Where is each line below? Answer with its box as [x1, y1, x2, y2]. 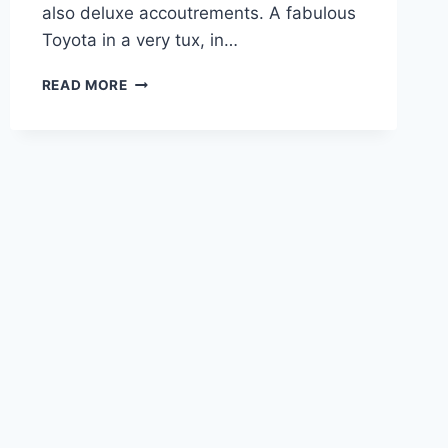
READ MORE [41, 77, 128, 94]
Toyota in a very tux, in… [41, 30, 238, 51]
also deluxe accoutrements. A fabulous [41, 3, 356, 24]
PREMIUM [126, 156, 196, 173]
